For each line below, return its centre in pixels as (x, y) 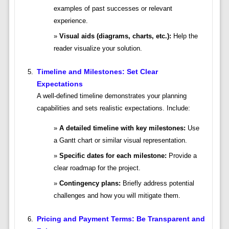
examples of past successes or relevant (113, 9)
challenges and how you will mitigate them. (117, 196)
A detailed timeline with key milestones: (122, 128)
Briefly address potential (157, 184)
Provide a (181, 156)
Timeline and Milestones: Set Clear (97, 72)
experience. (71, 21)
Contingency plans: (90, 184)
